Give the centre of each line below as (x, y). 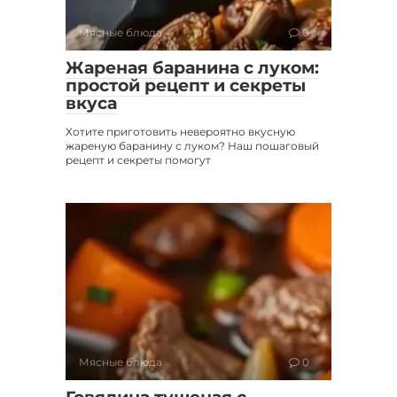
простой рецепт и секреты (186, 86)
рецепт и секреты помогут (138, 160)
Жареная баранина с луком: (192, 68)
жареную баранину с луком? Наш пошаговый (192, 146)
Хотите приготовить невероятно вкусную (180, 132)
